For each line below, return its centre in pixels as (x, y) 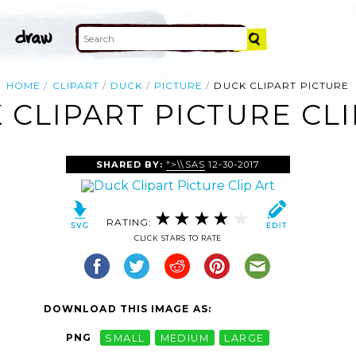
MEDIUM (185, 338)
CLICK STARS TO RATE (178, 238)
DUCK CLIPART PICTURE (282, 85)
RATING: (131, 222)
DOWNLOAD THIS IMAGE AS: (128, 309)
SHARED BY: (132, 164)
